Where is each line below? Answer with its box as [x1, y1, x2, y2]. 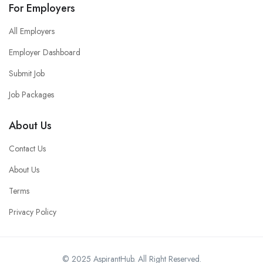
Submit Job [9, 67, 45, 79]
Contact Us [9, 142, 46, 154]
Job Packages [9, 88, 54, 100]
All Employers [9, 25, 55, 37]
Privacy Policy [9, 205, 56, 218]
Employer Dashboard [9, 46, 80, 58]
